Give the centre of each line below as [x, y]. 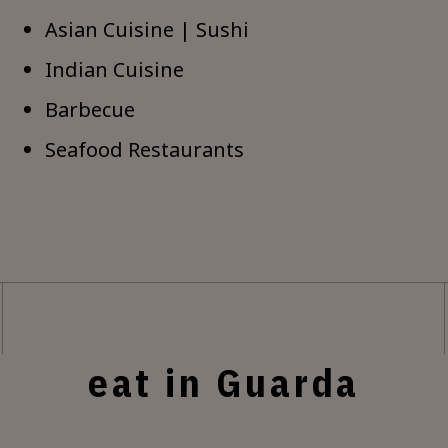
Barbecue [90, 109]
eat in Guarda [224, 382]
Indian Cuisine [115, 69]
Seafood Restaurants [145, 149]
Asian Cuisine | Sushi [147, 29]
